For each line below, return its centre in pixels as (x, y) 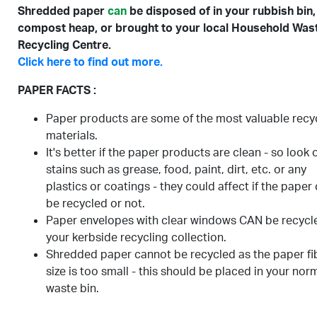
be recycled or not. (96, 203)
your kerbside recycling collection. (136, 237)
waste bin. (73, 288)
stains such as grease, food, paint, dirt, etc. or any (176, 169)
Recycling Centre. (64, 45)
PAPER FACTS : (57, 90)
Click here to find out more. (90, 62)
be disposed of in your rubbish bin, (223, 11)
